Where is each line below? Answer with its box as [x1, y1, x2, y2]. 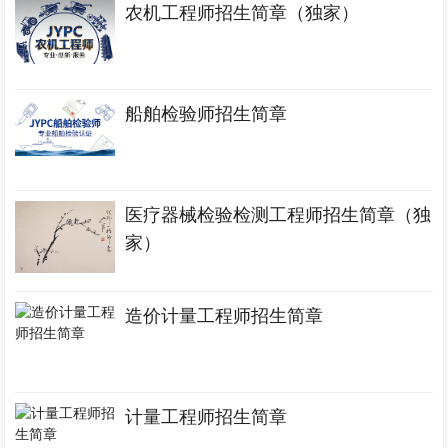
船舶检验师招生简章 [125, 104, 288, 124]
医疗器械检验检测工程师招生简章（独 [125, 205, 432, 225]
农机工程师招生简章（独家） [125, 3, 360, 23]
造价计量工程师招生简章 [125, 306, 324, 326]
